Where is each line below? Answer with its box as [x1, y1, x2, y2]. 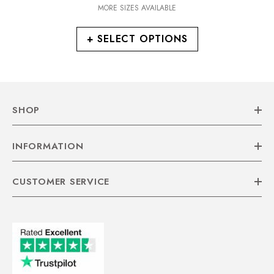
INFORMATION [12, 139, 84, 154]
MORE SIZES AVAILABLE [98, 2, 176, 14]
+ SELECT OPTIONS [86, 32, 188, 46]
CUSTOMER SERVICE [12, 175, 109, 189]
